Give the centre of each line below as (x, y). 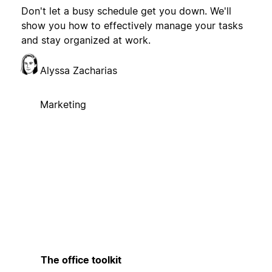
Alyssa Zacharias (78, 71)
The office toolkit (81, 260)
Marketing (63, 105)
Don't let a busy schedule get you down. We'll (126, 11)
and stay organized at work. (86, 40)
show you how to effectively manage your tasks (132, 26)
